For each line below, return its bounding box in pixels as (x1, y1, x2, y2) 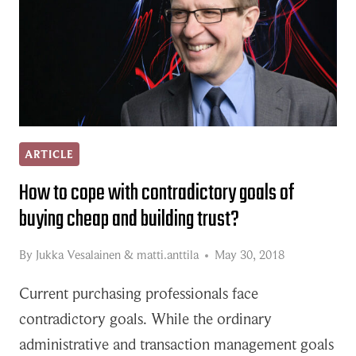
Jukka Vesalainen (36, 247, 121, 263)
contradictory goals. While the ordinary (19, 309, 272, 329)
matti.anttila (137, 247, 199, 263)
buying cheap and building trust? (19, 203, 239, 237)
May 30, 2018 (215, 247, 284, 263)
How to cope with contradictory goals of (19, 176, 295, 211)
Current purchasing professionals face (19, 284, 258, 304)
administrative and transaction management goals (19, 335, 334, 354)
